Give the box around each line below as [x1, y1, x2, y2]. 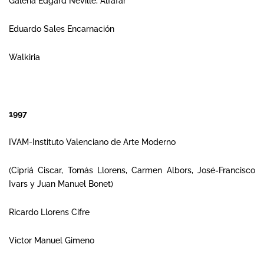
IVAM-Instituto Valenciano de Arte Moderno [9, 137, 176, 147]
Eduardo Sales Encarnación [9, 24, 114, 34]
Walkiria [9, 52, 40, 62]
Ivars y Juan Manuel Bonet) [9, 179, 113, 189]
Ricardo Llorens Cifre [9, 207, 90, 217]
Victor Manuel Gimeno [9, 236, 94, 245]
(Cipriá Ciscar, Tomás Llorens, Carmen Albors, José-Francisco [9, 166, 255, 175]
